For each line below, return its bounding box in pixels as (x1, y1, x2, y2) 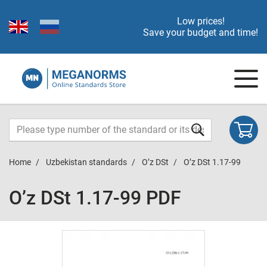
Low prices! (176, 15, 225, 27)
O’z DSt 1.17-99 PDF (9, 187, 181, 209)
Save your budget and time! (143, 27, 258, 38)
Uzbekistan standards (46, 157, 127, 167)
